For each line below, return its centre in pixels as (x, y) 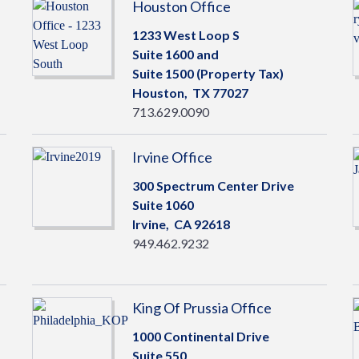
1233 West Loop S (186, 35)
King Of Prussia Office (202, 308)
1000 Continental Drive (200, 336)
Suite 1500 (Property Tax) (208, 73)
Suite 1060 (163, 205)
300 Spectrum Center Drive (213, 186)
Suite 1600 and (175, 54)
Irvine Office (172, 157)
